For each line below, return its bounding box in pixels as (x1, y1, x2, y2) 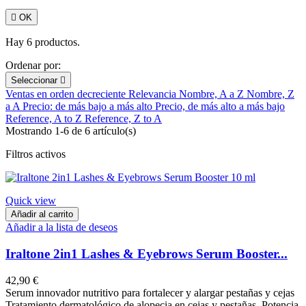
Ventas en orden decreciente (5, 88, 128, 100)
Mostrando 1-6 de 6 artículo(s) (5, 125, 136, 137)
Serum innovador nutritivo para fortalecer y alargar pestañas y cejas (5, 286, 294, 298)
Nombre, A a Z (179, 88, 247, 100)
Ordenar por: (5, 59, 61, 72)
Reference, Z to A (85, 113, 162, 125)
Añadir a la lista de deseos (5, 221, 117, 234)
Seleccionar (11, 75, 60, 86)
